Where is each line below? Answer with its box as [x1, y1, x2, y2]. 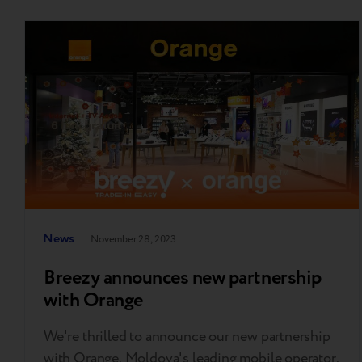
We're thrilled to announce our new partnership [44, 326, 330, 347]
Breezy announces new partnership [44, 263, 322, 293]
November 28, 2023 [90, 231, 177, 246]
